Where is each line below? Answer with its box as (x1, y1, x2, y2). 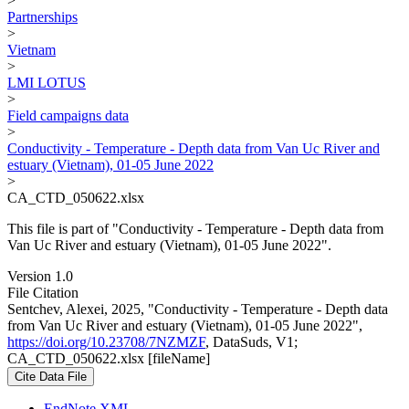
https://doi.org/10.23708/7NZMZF (7, 333, 205, 350)
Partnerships (7, 8, 78, 25)
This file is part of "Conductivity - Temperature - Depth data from (7, 220, 383, 236)
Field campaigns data (7, 107, 129, 123)
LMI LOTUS (7, 74, 86, 90)
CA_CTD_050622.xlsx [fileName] (7, 350, 210, 366)
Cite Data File (15, 369, 87, 383)
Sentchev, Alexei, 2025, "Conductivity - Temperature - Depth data (7, 300, 388, 317)
